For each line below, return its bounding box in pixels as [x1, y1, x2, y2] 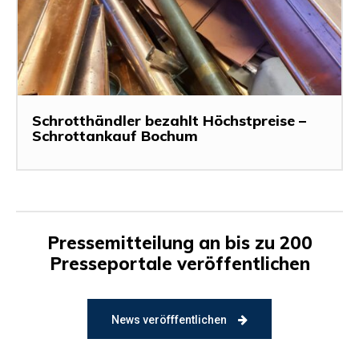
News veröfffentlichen [111, 313, 227, 327]
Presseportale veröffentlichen [49, 252, 310, 276]
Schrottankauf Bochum [32, 127, 198, 146]
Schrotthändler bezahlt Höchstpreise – [32, 111, 306, 131]
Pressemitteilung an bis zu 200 [46, 232, 313, 255]
